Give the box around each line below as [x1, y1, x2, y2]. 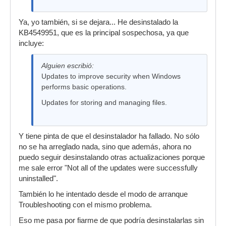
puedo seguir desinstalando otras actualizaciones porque [19, 153, 205, 161]
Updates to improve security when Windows [41, 72, 181, 80]
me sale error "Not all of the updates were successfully [19, 164, 198, 172]
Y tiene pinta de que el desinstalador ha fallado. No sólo [19, 132, 199, 140]
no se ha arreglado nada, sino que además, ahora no [19, 143, 191, 151]
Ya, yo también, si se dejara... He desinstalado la [19, 18, 178, 26]
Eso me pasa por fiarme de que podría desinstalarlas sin [19, 216, 204, 224]
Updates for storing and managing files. [41, 98, 167, 106]
